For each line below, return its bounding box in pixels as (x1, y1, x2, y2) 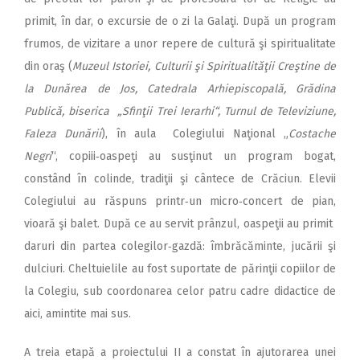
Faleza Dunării (24, 126, 102, 141)
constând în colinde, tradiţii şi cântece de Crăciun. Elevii (24, 171, 336, 186)
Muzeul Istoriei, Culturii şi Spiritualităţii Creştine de (72, 59, 336, 73)
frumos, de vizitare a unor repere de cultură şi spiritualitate (24, 36, 336, 51)
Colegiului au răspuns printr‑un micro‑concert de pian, (24, 194, 336, 208)
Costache (288, 126, 337, 141)
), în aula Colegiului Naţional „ (101, 126, 289, 141)
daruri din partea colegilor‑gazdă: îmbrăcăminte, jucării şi (24, 239, 336, 253)
